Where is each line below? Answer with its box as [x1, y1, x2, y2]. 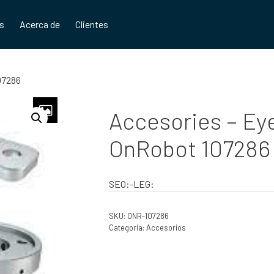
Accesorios [146, 223, 186, 232]
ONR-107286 [127, 211, 169, 221]
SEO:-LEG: [108, 178, 154, 190]
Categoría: [108, 223, 146, 232]
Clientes [75, 18, 109, 30]
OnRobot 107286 [108, 134, 270, 162]
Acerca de [20, 18, 61, 30]
